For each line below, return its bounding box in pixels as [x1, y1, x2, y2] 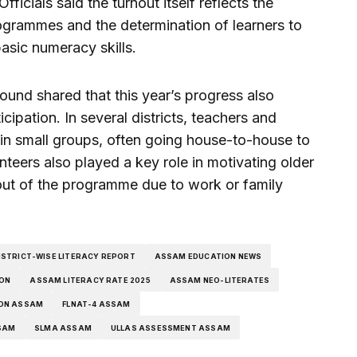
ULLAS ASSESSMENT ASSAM [110, 323, 230, 332]
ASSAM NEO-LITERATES [169, 275, 270, 284]
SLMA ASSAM [34, 323, 92, 332]
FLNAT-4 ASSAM [62, 299, 131, 308]
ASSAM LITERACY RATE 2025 [29, 275, 151, 284]
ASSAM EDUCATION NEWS [154, 251, 262, 261]
